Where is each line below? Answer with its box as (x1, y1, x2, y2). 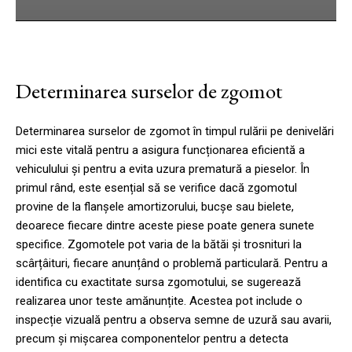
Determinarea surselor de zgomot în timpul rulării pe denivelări (16, 123, 334, 138)
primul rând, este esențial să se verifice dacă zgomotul (16, 180, 297, 195)
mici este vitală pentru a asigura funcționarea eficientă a (16, 142, 305, 157)
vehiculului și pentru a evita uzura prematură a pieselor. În (16, 161, 310, 176)
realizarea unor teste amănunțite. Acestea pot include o (16, 293, 302, 308)
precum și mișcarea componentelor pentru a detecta (16, 331, 288, 346)
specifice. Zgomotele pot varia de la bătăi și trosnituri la (16, 236, 302, 251)
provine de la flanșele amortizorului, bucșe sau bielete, (16, 199, 294, 214)
